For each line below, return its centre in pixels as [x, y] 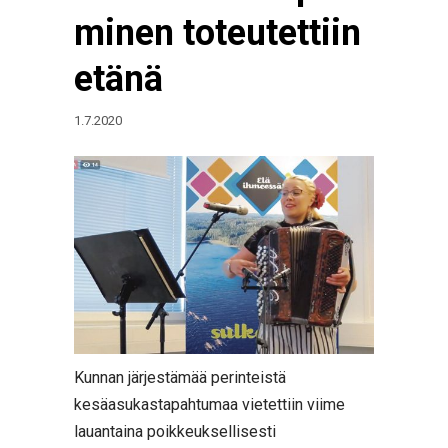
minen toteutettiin [217, 33]
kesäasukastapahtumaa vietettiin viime [209, 404]
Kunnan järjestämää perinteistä [180, 377]
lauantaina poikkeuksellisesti [175, 431]
